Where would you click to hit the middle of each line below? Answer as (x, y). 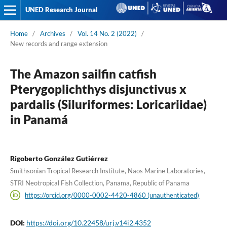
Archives (52, 33)
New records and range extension (59, 43)
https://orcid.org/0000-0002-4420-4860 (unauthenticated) (112, 195)
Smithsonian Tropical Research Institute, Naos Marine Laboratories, (107, 171)
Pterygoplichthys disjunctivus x (98, 89)
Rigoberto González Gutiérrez (59, 158)
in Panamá (39, 119)
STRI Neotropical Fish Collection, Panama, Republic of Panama (100, 183)
